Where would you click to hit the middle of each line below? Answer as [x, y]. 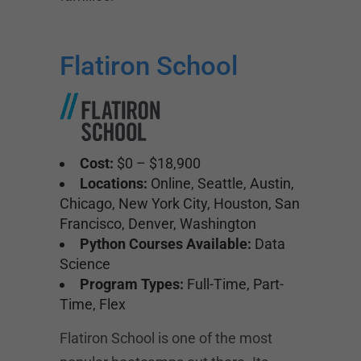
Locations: [114, 183]
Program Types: [132, 284]
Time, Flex [93, 304]
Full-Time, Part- [234, 284]
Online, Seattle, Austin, [221, 183]
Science [85, 264]
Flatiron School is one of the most [166, 338]
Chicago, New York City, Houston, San [180, 203]
